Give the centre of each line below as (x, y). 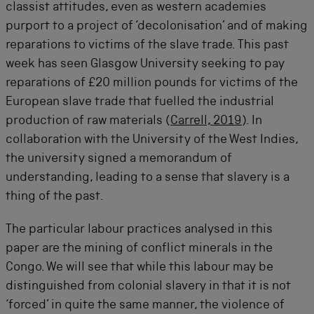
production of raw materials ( (88, 121)
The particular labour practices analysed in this (139, 230)
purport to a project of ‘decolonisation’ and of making (157, 27)
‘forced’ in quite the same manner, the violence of (145, 306)
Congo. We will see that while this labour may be (139, 268)
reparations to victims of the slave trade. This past (147, 46)
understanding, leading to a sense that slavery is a (148, 178)
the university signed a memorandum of (119, 159)
